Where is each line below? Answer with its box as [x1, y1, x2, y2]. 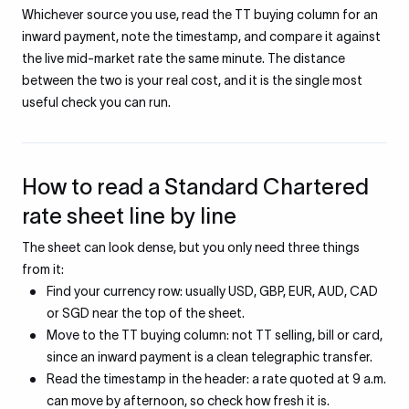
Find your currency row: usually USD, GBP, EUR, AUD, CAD [47, 284, 378, 299]
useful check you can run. [22, 95, 171, 110]
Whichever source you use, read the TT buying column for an [22, 7, 378, 22]
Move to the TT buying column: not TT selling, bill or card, [47, 328, 383, 342]
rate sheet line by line [22, 204, 236, 228]
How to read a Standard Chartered [22, 174, 369, 199]
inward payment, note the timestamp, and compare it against [22, 29, 381, 44]
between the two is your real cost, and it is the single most [22, 73, 362, 88]
